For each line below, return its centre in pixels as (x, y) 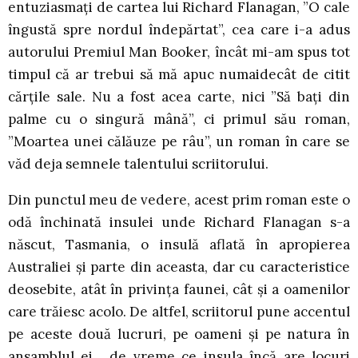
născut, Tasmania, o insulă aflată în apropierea (179, 245)
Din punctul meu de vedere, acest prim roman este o (179, 200)
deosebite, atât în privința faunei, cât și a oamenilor (179, 290)
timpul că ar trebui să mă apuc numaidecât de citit (179, 75)
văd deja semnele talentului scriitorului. (138, 164)
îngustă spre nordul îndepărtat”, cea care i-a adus (179, 30)
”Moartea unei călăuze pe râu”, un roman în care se (179, 142)
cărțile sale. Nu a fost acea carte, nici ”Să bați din (179, 97)
